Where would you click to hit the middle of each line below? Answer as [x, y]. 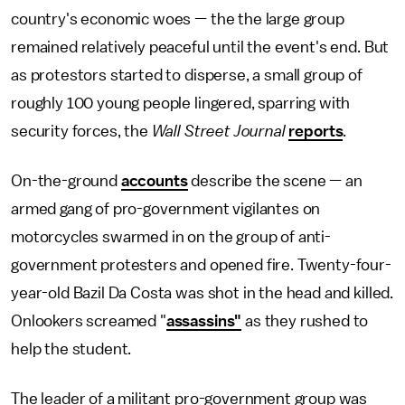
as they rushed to [305, 321]
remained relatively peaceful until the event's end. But [200, 47]
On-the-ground [66, 181]
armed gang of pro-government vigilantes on [166, 209]
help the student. [73, 349]
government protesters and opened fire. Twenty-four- [201, 265]
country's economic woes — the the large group [178, 19]
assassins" [204, 321]
